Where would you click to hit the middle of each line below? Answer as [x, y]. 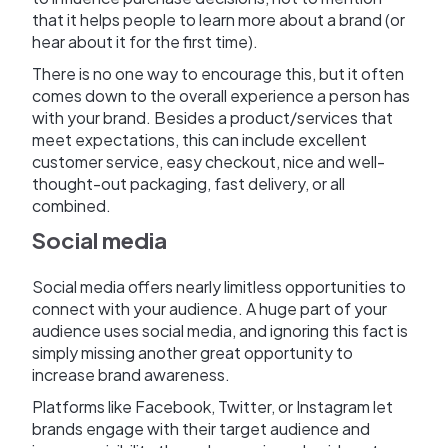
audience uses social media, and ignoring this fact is [220, 331]
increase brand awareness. [131, 375]
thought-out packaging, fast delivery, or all [188, 184]
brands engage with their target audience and [201, 429]
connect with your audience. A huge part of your [209, 309]
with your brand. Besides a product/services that [212, 118]
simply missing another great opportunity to [192, 353]
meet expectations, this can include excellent [199, 140]
